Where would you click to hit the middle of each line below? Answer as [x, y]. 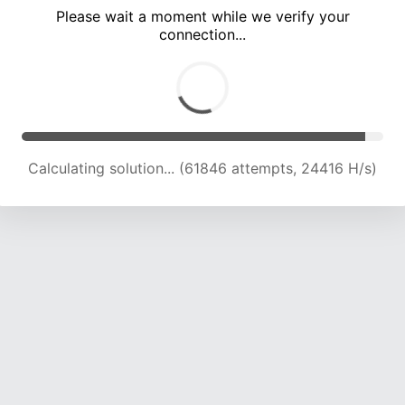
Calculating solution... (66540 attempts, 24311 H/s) [202, 169]
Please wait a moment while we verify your [202, 17]
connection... [202, 35]
